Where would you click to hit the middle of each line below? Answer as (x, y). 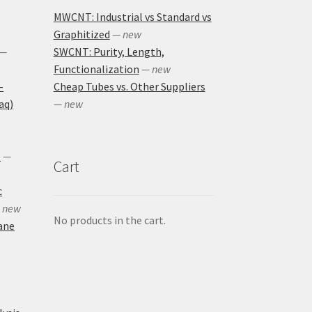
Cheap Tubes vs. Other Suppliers (129, 87)
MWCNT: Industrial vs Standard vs (132, 17)
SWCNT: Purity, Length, (109, 52)
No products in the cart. (109, 220)
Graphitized (81, 34)
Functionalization (96, 69)
